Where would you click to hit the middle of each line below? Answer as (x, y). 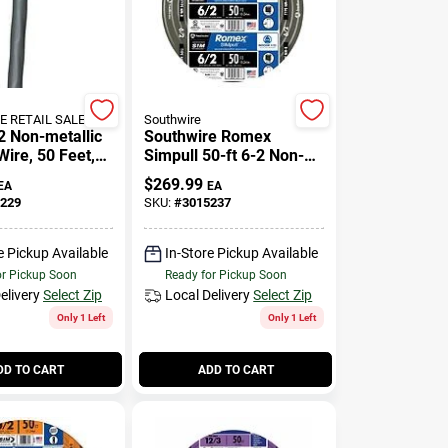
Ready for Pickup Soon (226, 275)
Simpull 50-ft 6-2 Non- (224, 155)
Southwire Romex (208, 136)
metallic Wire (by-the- (222, 174)
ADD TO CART (235, 369)
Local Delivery (208, 295)
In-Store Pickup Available (242, 253)
